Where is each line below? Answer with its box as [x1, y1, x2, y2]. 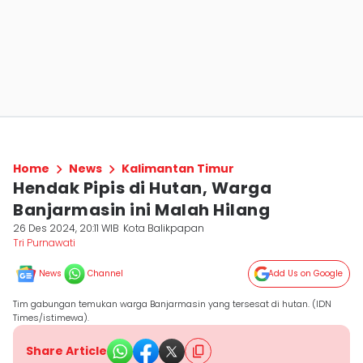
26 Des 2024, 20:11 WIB [13, 221, 119, 235]
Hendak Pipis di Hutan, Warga [13, 177, 271, 199]
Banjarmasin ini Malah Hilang [13, 199, 270, 221]
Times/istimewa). [13, 311, 89, 324]
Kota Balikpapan [123, 221, 205, 235]
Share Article [26, 343, 107, 359]
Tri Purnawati [13, 236, 75, 250]
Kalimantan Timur [122, 160, 234, 177]
